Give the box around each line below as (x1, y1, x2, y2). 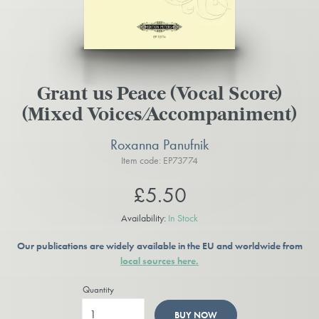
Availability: (121, 211, 168, 224)
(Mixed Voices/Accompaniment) (22, 106, 297, 126)
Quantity (83, 283, 115, 296)
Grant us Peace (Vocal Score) (37, 85, 282, 105)
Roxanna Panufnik (110, 135, 209, 154)
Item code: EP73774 (121, 153, 198, 167)
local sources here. (120, 254, 199, 268)
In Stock (168, 211, 198, 224)
